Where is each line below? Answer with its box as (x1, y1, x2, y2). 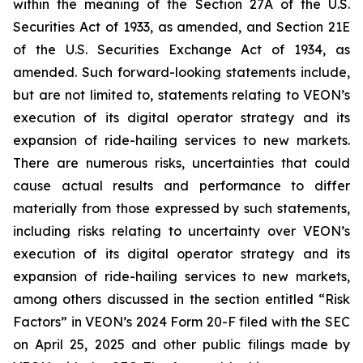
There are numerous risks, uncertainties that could (13, 155, 350, 171)
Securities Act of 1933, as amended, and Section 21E (13, 19, 350, 35)
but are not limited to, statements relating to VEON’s (13, 87, 350, 103)
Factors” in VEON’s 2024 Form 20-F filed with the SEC (13, 314, 350, 330)
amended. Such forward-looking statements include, (13, 64, 350, 80)
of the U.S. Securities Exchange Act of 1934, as (13, 41, 350, 58)
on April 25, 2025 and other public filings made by (13, 336, 350, 352)
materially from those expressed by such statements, (13, 200, 350, 216)
